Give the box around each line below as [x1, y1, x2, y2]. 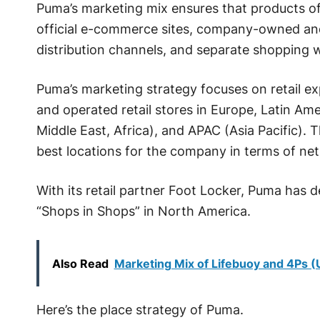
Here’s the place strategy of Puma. [36, 302, 244, 318]
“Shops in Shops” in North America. [36, 204, 251, 219]
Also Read [51, 256, 109, 271]
